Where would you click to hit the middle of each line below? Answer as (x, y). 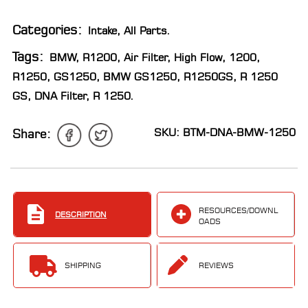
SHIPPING (83, 266)
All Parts (145, 31)
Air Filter (145, 57)
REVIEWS (217, 266)
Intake (102, 31)
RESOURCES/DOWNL (239, 210)
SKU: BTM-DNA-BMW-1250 (225, 132)
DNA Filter (60, 96)
